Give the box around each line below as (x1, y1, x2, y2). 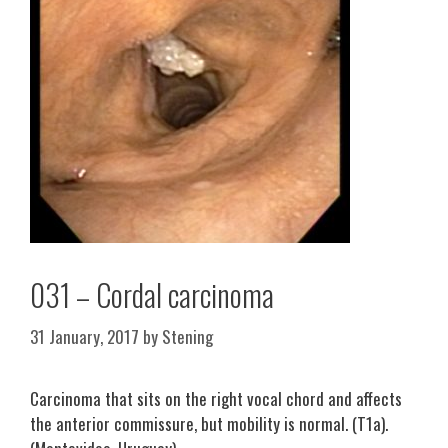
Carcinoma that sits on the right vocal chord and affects (30, 385, 402, 411)
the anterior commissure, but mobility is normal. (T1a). (30, 410, 388, 436)
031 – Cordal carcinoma (30, 272, 274, 318)
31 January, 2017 (30, 323, 139, 349)
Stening (162, 323, 213, 349)
